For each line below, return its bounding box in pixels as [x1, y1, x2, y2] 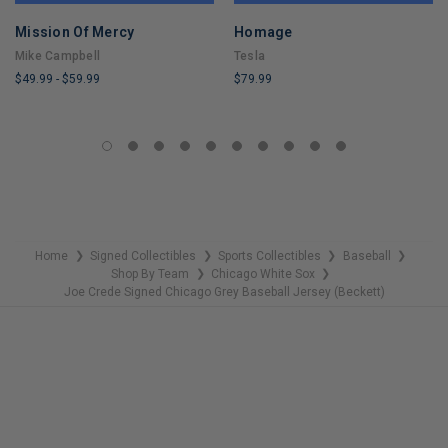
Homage [234, 24, 293, 41]
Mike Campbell [15, 49, 101, 64]
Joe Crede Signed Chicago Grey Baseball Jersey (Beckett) [63, 285, 385, 300]
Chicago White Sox [211, 267, 315, 282]
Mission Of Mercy [15, 24, 135, 41]
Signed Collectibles [90, 249, 197, 264]
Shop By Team [111, 267, 190, 282]
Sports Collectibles [218, 249, 321, 264]
